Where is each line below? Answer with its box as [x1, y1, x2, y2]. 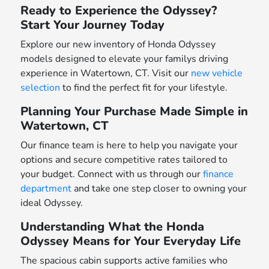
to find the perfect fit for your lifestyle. [60, 81, 228, 95]
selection [20, 81, 61, 95]
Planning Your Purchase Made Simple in [20, 103, 249, 120]
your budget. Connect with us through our [20, 168, 204, 181]
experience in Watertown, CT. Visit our [20, 67, 192, 80]
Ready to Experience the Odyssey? [20, 2, 217, 19]
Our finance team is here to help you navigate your [20, 139, 238, 153]
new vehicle [191, 67, 243, 80]
